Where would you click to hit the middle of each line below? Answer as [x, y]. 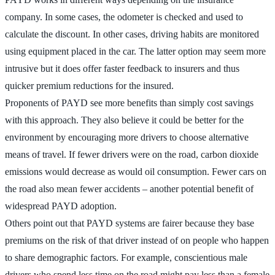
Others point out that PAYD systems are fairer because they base [130, 223]
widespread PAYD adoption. [61, 206]
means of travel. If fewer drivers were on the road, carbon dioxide [132, 154]
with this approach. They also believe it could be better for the [124, 120]
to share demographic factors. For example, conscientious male [126, 257]
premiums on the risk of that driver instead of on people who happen [137, 240]
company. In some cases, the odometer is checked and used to [124, 17]
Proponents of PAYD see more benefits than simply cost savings [129, 103]
